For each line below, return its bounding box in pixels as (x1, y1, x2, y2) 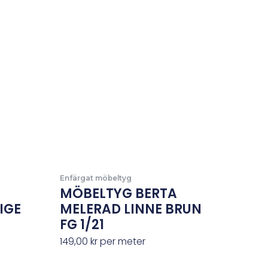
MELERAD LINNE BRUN (60, 199, 202, 218)
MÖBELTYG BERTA (60, 184, 178, 203)
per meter (98, 234, 146, 248)
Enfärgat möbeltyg (60, 173, 132, 182)
